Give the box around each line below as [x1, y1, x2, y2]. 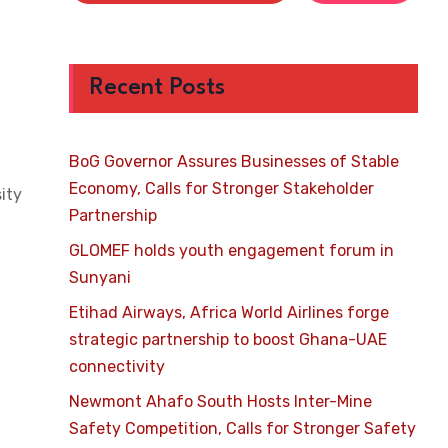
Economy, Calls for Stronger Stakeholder [68, 179, 374, 198]
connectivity [68, 357, 165, 376]
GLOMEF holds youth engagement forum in [68, 241, 394, 260]
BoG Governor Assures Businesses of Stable [68, 152, 399, 171]
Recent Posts [89, 76, 225, 100]
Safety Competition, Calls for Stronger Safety [68, 419, 416, 438]
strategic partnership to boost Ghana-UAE [68, 330, 387, 349]
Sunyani [68, 268, 131, 287]
